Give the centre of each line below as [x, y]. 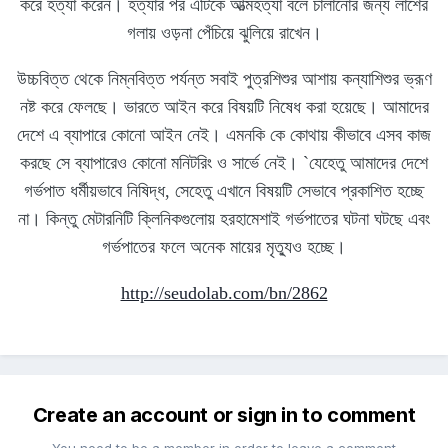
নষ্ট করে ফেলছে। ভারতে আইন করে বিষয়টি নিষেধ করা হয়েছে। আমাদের [224, 107]
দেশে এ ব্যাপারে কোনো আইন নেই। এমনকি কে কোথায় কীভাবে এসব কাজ [224, 135]
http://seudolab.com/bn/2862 [224, 293]
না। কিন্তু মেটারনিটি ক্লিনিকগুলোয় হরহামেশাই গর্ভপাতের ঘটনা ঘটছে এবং [224, 219]
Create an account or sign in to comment [224, 415]
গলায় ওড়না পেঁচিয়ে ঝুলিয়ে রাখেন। [224, 33]
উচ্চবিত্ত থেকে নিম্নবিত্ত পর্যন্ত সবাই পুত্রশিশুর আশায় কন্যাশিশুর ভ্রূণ [224, 79]
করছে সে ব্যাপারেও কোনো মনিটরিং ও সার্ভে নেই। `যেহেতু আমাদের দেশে [224, 163]
